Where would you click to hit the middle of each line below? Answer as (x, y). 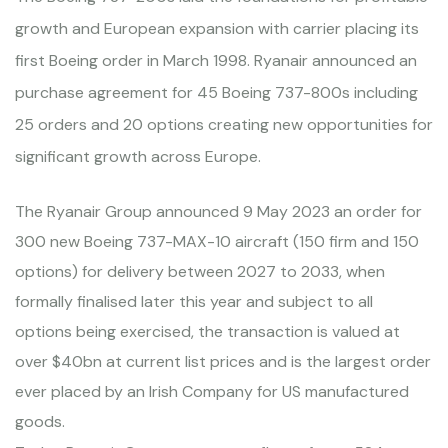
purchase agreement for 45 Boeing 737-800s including (216, 93)
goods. (40, 422)
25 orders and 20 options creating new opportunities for (224, 125)
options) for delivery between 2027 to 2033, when (200, 272)
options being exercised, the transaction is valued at (207, 332)
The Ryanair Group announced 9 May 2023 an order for (218, 212)
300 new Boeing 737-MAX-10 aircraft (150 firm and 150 (217, 242)
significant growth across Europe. (138, 157)
